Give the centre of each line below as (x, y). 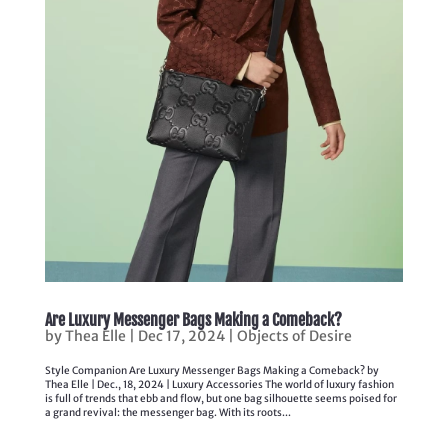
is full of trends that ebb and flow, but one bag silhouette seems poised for (220, 398)
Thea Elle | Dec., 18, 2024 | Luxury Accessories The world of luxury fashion (219, 384)
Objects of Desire (294, 335)
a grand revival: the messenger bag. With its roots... (167, 412)
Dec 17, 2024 (181, 335)
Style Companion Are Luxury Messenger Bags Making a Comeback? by (211, 370)
